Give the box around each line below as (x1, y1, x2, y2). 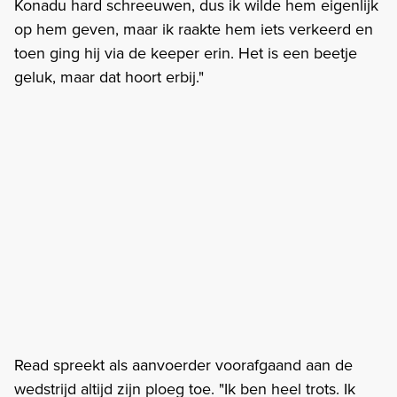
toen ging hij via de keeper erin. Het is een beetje (14, 41, 357, 64)
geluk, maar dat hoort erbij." (14, 65, 204, 88)
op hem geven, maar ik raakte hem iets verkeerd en (14, 17, 373, 40)
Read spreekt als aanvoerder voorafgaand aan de (14, 353, 353, 376)
